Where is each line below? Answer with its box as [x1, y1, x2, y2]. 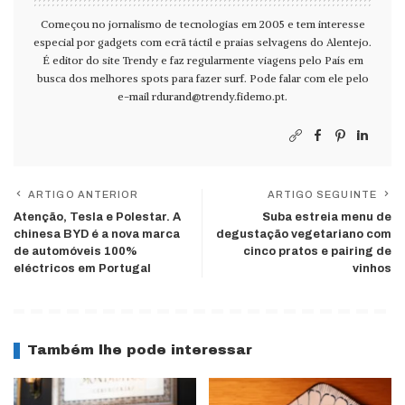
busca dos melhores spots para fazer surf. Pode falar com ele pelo [36, 71, 369, 86]
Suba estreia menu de [262, 211, 391, 224]
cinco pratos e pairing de [243, 245, 391, 259]
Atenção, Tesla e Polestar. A [14, 211, 181, 224]
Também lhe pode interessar [27, 343, 252, 358]
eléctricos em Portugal [14, 262, 151, 276]
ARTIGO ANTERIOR [28, 189, 139, 201]
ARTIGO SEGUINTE [267, 189, 377, 201]
